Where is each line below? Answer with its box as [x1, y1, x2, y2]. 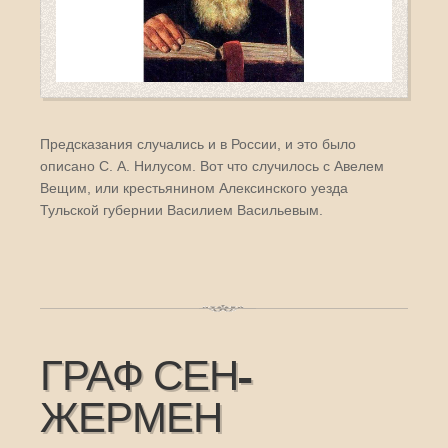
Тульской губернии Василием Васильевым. [40, 201, 323, 218]
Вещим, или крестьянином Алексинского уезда [40, 179, 348, 196]
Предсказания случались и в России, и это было [40, 135, 356, 152]
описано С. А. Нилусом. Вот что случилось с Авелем [40, 157, 384, 174]
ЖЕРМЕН [40, 395, 222, 442]
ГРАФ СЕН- [40, 353, 251, 400]
